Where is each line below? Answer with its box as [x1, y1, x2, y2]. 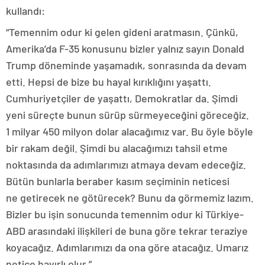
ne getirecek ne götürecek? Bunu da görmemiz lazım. [6, 190, 254, 204]
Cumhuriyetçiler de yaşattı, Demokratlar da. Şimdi [6, 91, 238, 105]
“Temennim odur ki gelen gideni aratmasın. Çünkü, [6, 25, 238, 38]
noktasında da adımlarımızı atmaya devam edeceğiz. [6, 157, 246, 171]
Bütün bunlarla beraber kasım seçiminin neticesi [6, 174, 230, 188]
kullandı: [6, 4, 45, 17]
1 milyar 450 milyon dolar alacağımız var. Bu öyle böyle [6, 124, 253, 138]
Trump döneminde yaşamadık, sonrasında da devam [6, 58, 247, 72]
